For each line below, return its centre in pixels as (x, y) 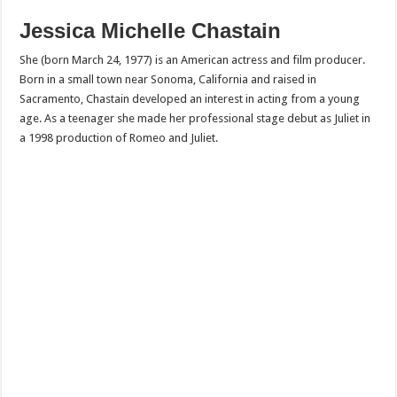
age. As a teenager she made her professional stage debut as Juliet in (195, 118)
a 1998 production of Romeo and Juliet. (119, 137)
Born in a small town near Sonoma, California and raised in (168, 79)
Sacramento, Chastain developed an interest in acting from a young (190, 98)
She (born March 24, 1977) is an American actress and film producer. (193, 59)
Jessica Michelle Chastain (151, 30)
